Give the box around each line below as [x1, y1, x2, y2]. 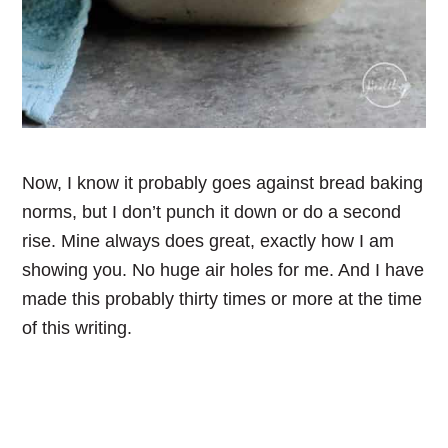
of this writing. [22, 318, 133, 339]
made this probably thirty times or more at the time [22, 289, 423, 310]
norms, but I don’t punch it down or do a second [22, 202, 402, 223]
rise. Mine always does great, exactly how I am [22, 231, 395, 252]
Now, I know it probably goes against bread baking [22, 173, 424, 194]
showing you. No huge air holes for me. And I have [22, 260, 425, 281]
